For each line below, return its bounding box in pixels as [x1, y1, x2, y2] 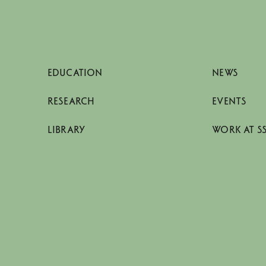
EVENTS [212, 96, 247, 107]
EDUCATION [47, 67, 103, 79]
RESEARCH [47, 96, 95, 107]
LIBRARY [47, 124, 85, 136]
